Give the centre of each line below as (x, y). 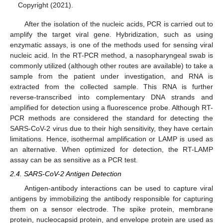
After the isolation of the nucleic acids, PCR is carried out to (118, 24)
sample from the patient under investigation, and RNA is (111, 76)
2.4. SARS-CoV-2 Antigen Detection (66, 174)
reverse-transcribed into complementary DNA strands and (111, 97)
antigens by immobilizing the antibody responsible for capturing (111, 198)
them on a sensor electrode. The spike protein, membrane (111, 209)
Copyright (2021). (46, 5)
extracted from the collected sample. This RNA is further (111, 87)
